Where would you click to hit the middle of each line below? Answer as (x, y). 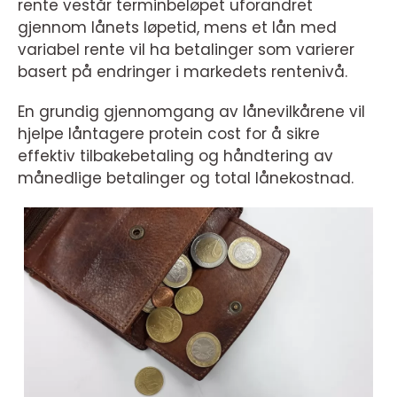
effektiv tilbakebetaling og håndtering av (175, 156)
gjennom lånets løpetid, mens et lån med (177, 27)
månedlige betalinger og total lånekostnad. (186, 178)
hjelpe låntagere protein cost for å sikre (169, 134)
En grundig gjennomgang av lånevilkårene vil (191, 112)
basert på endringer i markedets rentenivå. (183, 72)
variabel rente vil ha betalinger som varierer (186, 50)
